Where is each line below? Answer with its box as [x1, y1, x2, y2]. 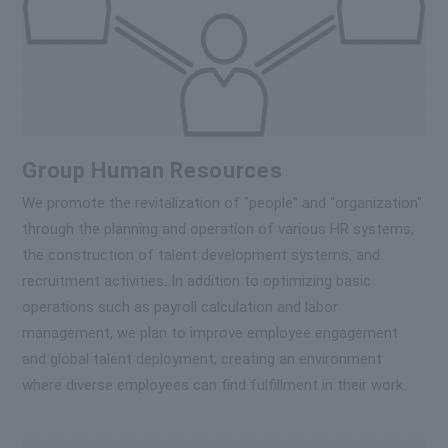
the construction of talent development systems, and [22, 245, 381, 264]
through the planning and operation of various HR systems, [22, 219, 415, 238]
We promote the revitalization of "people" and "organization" [22, 193, 423, 212]
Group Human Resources [22, 157, 283, 183]
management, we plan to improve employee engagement [22, 323, 399, 342]
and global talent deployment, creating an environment [22, 349, 383, 368]
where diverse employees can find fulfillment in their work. [22, 375, 407, 394]
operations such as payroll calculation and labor [22, 297, 339, 316]
